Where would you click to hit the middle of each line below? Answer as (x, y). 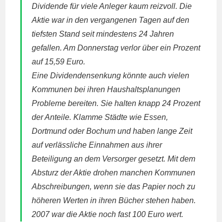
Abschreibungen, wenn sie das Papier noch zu (114, 187)
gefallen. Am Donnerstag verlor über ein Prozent (116, 48)
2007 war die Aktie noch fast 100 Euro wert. (108, 214)
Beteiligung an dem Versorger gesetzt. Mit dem (114, 159)
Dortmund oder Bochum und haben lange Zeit (112, 131)
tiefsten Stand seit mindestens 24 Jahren (103, 34)
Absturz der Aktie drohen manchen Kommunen (114, 173)
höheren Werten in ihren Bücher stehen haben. (114, 200)
